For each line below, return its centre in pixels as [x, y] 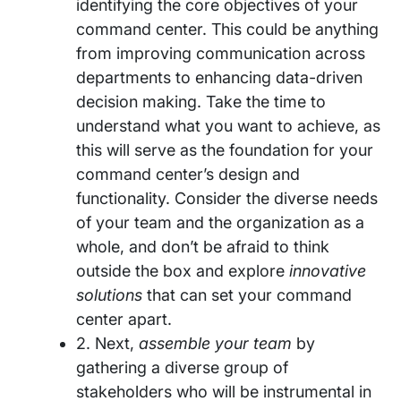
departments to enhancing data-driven [219, 78]
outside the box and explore [183, 271]
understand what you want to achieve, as [228, 126]
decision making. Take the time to [201, 102]
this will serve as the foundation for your [225, 150]
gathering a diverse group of [182, 368]
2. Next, [107, 344]
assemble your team [215, 344]
